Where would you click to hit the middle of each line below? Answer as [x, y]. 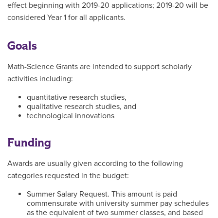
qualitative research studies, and [82, 107]
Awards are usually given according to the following [95, 163]
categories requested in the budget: [68, 176]
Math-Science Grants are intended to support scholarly [100, 67]
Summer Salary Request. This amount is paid [102, 194]
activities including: [40, 79]
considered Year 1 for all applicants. [66, 18]
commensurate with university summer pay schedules [118, 203]
